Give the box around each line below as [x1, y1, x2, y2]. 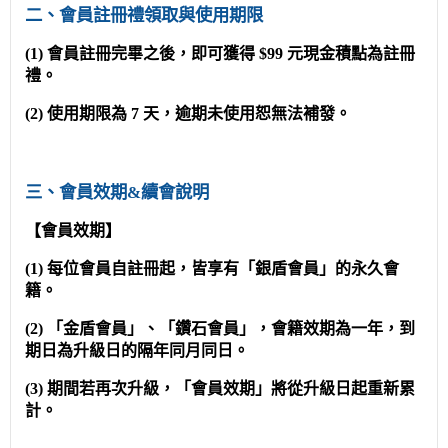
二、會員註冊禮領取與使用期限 [25, 5, 263, 25]
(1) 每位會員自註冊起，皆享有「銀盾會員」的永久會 [25, 259, 399, 277]
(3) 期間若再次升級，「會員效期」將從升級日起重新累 [25, 379, 415, 397]
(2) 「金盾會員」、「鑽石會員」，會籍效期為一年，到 [25, 319, 415, 337]
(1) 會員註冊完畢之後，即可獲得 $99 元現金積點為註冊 [25, 44, 415, 62]
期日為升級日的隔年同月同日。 [25, 341, 249, 359]
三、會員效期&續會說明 [25, 182, 209, 202]
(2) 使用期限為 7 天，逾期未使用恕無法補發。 [25, 104, 351, 122]
